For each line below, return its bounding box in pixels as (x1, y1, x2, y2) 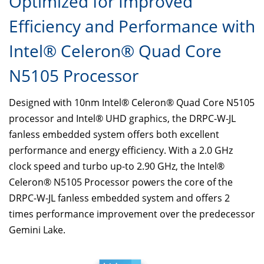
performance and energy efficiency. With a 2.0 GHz (9, 143, 233, 157)
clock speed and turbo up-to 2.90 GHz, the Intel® (9, 159, 225, 173)
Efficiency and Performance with (9, 14, 255, 37)
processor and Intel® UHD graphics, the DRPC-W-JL (9, 111, 236, 125)
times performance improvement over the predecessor (9, 207, 255, 220)
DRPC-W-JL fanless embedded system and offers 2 (9, 191, 230, 204)
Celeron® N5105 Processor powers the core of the (9, 175, 233, 189)
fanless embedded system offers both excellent (9, 127, 219, 141)
